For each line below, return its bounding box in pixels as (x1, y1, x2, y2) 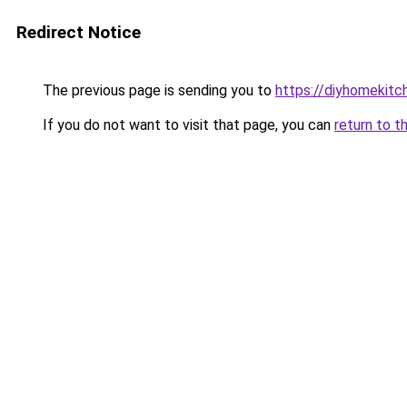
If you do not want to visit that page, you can (39, 116, 334, 134)
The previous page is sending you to (39, 82, 275, 99)
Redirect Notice (16, 22, 141, 43)
